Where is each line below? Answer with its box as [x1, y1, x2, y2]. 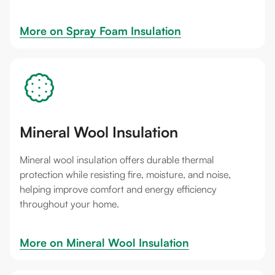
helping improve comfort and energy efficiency [20, 183, 217, 196]
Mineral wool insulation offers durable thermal [20, 153, 214, 166]
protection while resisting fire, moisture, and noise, [20, 168, 231, 181]
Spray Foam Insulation [66, 24, 181, 38]
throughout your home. [20, 198, 119, 211]
